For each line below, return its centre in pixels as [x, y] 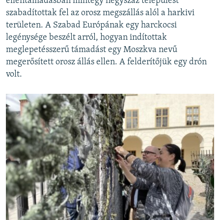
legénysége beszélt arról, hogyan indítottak [86, 37]
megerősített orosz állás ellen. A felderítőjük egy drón [106, 62]
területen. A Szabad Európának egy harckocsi [91, 25]
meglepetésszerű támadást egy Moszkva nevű [92, 50]
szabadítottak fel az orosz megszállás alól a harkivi [100, 13]
